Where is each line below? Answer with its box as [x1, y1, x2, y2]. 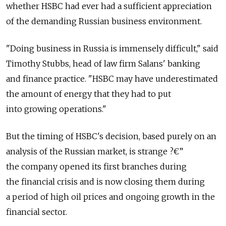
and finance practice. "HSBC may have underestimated [6, 74, 218, 84]
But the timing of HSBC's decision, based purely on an [6, 131, 216, 142]
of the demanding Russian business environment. [6, 16, 202, 27]
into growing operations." [6, 104, 106, 115]
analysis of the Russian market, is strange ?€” [6, 146, 183, 157]
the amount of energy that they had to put [6, 89, 171, 99]
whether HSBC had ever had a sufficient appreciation [6, 1, 212, 12]
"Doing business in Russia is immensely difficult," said [6, 43, 218, 54]
